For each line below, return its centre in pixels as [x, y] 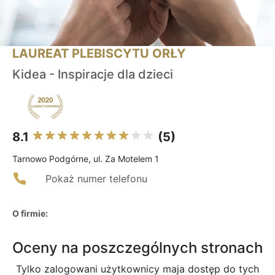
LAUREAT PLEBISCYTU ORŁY [99, 54]
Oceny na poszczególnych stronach [137, 248]
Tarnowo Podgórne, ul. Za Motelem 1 [86, 159]
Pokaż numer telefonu [96, 179]
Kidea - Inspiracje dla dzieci [93, 75]
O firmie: [30, 214]
